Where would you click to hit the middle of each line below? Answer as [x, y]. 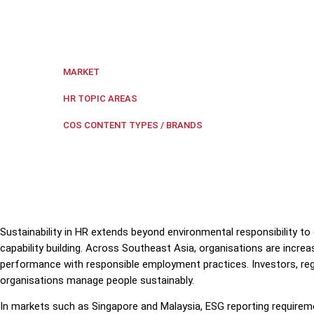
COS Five [238, 125]
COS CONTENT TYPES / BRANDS [133, 125]
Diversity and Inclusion [206, 98]
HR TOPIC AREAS [100, 98]
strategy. [77, 23]
